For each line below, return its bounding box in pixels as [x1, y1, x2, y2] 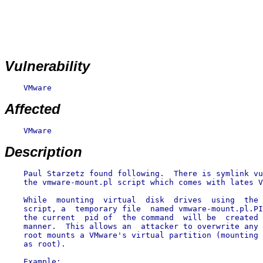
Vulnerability [5, 58, 90, 74]
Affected [5, 101, 60, 117]
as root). [5, 240, 66, 248]
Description [5, 144, 82, 160]
